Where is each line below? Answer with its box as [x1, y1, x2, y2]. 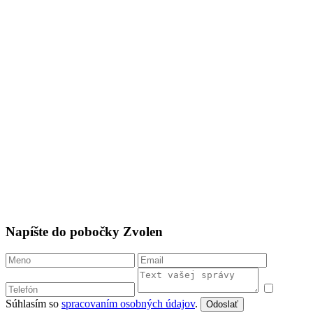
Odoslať [206, 299, 238, 310]
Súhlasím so [6, 298, 61, 310]
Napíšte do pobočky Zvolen [6, 224, 163, 240]
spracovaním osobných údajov [61, 298, 195, 310]
